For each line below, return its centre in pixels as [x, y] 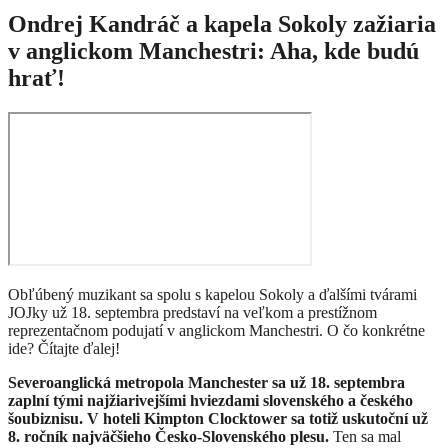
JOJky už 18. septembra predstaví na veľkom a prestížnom [192, 313]
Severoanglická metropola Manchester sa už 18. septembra [206, 383]
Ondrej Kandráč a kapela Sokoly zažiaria [222, 24]
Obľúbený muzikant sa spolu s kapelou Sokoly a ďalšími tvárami [212, 295]
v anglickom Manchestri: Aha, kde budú [213, 51]
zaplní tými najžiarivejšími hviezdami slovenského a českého [210, 401]
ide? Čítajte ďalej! [64, 349]
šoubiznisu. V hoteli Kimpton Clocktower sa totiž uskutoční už [218, 419]
